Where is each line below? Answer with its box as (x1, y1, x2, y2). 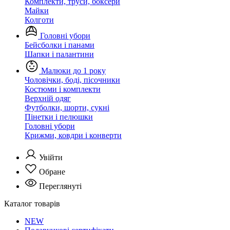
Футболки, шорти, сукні (25, 103, 109, 112)
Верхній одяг (25, 94, 71, 103)
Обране (39, 167, 65, 176)
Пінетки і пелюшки (25, 112, 93, 121)
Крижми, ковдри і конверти (25, 131, 122, 140)
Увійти (39, 153, 63, 162)
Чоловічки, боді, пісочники (25, 75, 120, 84)
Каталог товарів (4, 199, 60, 208)
